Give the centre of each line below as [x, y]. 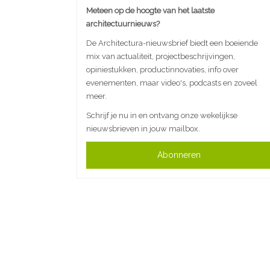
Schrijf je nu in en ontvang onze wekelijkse [162, 116]
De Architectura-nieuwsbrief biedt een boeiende [172, 43]
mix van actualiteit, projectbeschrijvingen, [161, 57]
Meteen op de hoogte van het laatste [150, 11]
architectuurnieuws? [123, 24]
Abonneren [179, 155]
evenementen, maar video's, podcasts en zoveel [172, 83]
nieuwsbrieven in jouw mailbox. [143, 129]
